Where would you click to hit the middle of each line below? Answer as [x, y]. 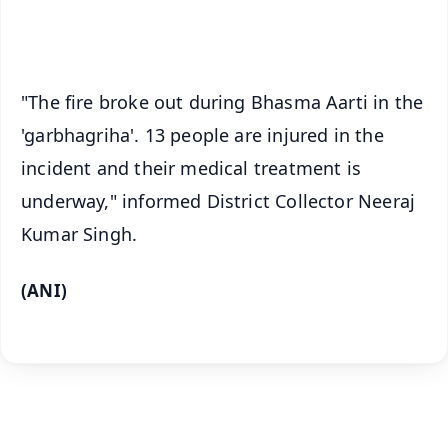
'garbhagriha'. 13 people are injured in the [202, 135]
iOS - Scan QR [274, 28]
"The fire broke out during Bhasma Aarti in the [222, 102]
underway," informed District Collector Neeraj [218, 201]
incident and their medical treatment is [191, 168]
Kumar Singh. [79, 234]
